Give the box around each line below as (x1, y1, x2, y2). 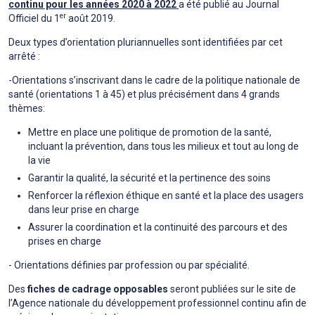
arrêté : (8, 51, 40, 63)
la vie (28, 155, 51, 167)
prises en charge (28, 236, 101, 247)
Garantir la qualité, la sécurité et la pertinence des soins (28, 172, 271, 184)
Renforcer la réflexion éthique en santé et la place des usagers (28, 190, 304, 202)
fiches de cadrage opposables (25, 283, 168, 295)
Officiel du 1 (8, 13, 60, 25)
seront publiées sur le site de (168, 283, 296, 295)
